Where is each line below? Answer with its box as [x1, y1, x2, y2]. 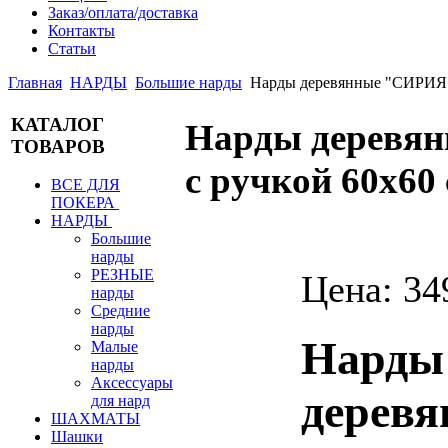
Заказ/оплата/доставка [48, 4, 198, 21]
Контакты [48, 22, 115, 39]
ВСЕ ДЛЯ [51, 176, 120, 194]
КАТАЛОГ [11, 113, 104, 135]
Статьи [48, 40, 96, 57]
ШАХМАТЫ [51, 410, 140, 428]
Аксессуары [91, 374, 173, 392]
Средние [91, 302, 150, 320]
